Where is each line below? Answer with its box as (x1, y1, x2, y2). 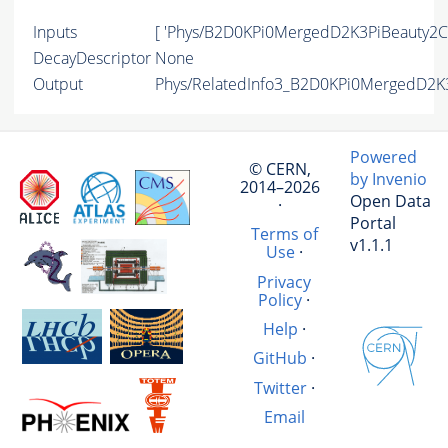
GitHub (253, 347, 308, 370)
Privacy (257, 270, 312, 293)
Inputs (33, 21, 77, 44)
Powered (350, 146, 417, 169)
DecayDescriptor (33, 47, 151, 70)
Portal (350, 212, 396, 235)
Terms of (250, 223, 318, 246)
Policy (258, 288, 303, 311)
